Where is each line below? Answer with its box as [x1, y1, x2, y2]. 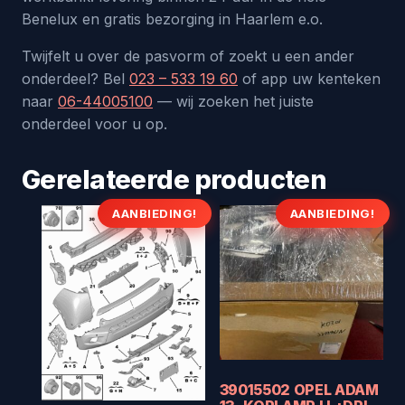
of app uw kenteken [238, 70, 381, 88]
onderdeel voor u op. [22, 115, 167, 133]
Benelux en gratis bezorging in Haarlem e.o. [22, 10, 323, 28]
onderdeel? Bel [22, 70, 129, 88]
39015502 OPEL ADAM [219, 381, 379, 400]
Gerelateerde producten [22, 164, 327, 195]
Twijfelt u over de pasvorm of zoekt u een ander [22, 47, 354, 65]
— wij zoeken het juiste [153, 92, 314, 110]
